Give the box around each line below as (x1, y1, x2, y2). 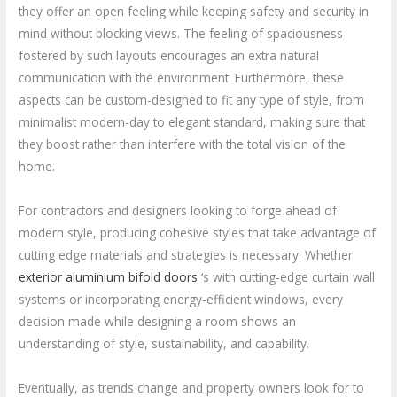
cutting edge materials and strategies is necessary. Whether (19, 245, 354, 263)
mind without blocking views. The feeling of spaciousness (19, 24, 344, 42)
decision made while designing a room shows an (19, 312, 297, 330)
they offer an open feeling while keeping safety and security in (19, 2, 370, 19)
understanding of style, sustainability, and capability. (19, 334, 310, 352)
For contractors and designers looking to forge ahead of (19, 201, 338, 219)
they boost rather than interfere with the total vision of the (19, 135, 346, 152)
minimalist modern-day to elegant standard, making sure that (19, 113, 366, 130)
